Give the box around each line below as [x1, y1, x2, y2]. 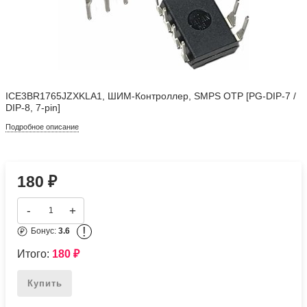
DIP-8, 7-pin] [5, 102, 61, 113]
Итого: [17, 247, 53, 260]
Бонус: [31, 226, 59, 236]
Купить [27, 278, 62, 288]
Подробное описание [5, 122, 79, 131]
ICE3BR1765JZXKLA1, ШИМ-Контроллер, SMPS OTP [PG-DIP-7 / [5, 90, 297, 101]
